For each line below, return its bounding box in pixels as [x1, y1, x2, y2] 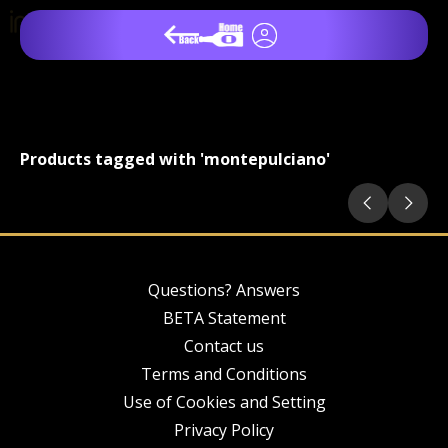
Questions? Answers [148, 279, 300, 301]
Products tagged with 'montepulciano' [20, 148, 330, 170]
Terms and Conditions [141, 363, 307, 385]
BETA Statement [162, 307, 286, 329]
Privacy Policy [174, 419, 274, 441]
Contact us [184, 335, 264, 357]
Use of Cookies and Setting [122, 391, 326, 413]
